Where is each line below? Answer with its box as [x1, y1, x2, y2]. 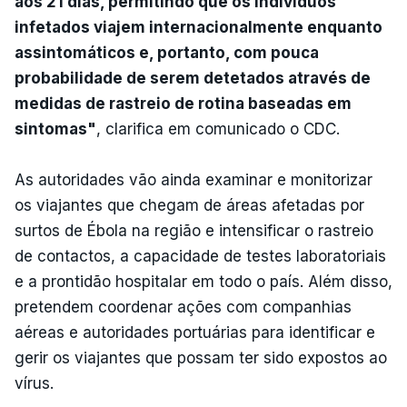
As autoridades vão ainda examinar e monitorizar [15, 170, 372, 189]
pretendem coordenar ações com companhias [15, 297, 352, 316]
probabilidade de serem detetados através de [15, 68, 371, 87]
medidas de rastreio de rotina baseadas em [15, 94, 352, 113]
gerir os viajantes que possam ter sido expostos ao [15, 348, 387, 367]
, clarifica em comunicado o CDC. [96, 119, 340, 138]
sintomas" [15, 119, 96, 138]
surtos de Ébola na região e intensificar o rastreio [15, 221, 373, 240]
